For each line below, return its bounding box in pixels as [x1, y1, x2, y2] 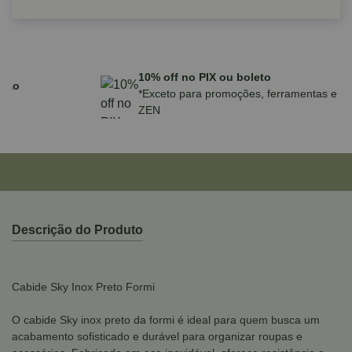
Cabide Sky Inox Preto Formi [12, 280, 155, 293]
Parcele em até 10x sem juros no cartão [62, 79, 272, 92]
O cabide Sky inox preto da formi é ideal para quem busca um [12, 313, 320, 326]
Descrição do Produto [12, 223, 143, 236]
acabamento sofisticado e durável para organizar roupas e [12, 330, 302, 343]
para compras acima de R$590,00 [62, 95, 232, 108]
